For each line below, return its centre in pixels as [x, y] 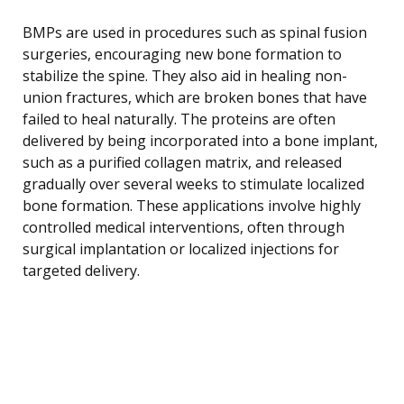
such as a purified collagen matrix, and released [182, 162]
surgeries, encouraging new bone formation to [182, 54]
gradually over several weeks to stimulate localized [193, 184]
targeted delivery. [81, 270]
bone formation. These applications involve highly [192, 205]
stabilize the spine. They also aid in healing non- [185, 75]
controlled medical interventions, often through [184, 227]
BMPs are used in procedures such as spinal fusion [195, 32]
